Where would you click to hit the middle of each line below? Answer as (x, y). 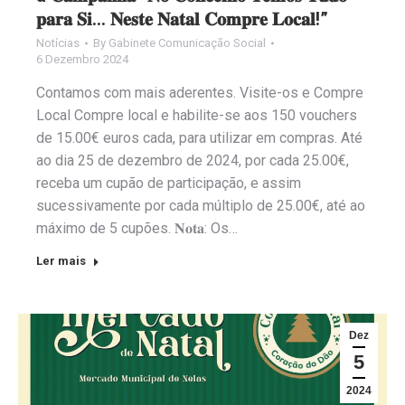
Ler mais (61, 260)
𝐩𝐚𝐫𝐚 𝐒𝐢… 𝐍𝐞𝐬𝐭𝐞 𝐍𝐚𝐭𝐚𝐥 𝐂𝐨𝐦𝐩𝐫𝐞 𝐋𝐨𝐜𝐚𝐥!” (182, 19)
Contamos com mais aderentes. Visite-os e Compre (200, 92)
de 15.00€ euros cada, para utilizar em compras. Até (199, 137)
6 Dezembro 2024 (82, 59)
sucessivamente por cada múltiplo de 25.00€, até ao (201, 205)
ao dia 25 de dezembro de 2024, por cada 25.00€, (193, 160)
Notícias (58, 42)
